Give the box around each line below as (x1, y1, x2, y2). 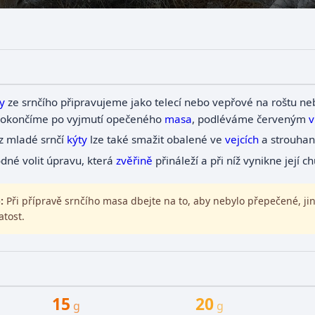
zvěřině (115, 153, 153, 167)
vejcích (224, 132, 259, 147)
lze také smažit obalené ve (86, 132, 225, 147)
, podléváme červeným (191, 112, 309, 127)
